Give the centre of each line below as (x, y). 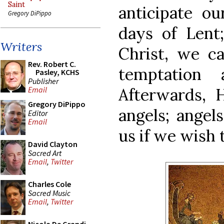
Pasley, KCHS (57, 72)
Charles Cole (49, 184)
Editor (38, 113)
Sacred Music (49, 193)
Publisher (43, 81)
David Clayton (53, 144)
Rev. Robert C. (52, 64)
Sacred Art (45, 153)
